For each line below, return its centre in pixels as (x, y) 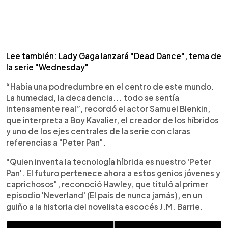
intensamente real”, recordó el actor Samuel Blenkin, (108, 109)
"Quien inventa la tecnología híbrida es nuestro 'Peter (109, 162)
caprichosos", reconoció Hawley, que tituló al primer (107, 184)
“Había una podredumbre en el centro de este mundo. (110, 86)
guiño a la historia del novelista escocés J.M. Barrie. (105, 206)
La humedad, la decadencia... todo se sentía (93, 97)
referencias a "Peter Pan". (56, 142)
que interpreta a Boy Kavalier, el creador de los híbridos (112, 120)
